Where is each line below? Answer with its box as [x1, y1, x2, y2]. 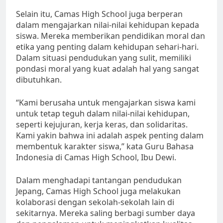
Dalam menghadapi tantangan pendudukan [16, 174, 182, 186]
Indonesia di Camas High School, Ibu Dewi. [16, 151, 176, 163]
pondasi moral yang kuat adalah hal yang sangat [16, 63, 199, 74]
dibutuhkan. [16, 74, 62, 85]
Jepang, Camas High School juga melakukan [16, 185, 181, 197]
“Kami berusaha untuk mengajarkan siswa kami [16, 97, 196, 108]
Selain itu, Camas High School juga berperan [16, 8, 183, 19]
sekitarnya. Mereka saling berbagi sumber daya [16, 207, 195, 219]
